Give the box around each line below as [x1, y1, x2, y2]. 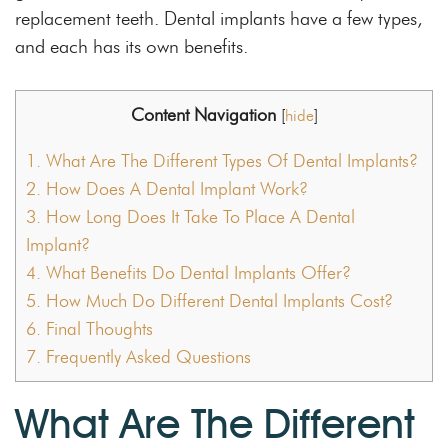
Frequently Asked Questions [41, 345, 251, 368]
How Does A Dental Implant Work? [41, 177, 308, 200]
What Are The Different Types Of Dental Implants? [41, 149, 418, 172]
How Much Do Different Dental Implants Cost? [41, 289, 393, 312]
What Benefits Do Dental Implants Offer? [41, 261, 351, 284]
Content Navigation [130, 103, 276, 126]
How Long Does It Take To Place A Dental [41, 205, 355, 228]
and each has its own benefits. [15, 35, 248, 58]
